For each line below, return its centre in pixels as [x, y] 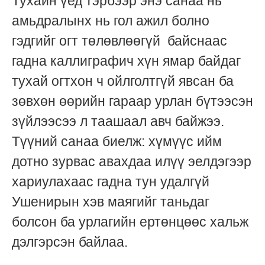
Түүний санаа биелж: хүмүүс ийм [117, 142]
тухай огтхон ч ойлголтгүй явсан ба [123, 81]
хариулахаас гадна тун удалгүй [111, 182]
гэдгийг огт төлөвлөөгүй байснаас [119, 41]
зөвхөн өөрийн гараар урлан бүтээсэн [132, 101]
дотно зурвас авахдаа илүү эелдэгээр [132, 162]
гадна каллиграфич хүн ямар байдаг [126, 61]
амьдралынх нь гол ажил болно [111, 21]
